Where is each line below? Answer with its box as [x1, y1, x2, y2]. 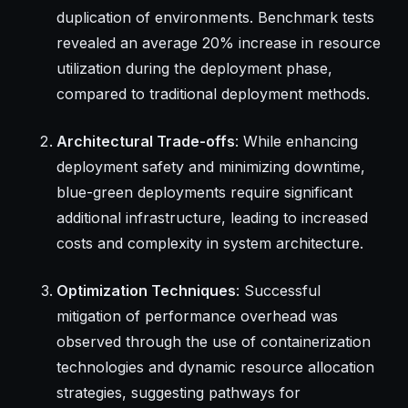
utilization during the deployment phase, [56, 58, 332, 77]
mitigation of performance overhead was [56, 306, 338, 325]
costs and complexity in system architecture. [56, 233, 363, 252]
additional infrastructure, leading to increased [56, 208, 368, 227]
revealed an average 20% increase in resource [56, 33, 381, 52]
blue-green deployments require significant [56, 182, 352, 201]
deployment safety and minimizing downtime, [56, 157, 365, 176]
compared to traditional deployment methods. [56, 84, 370, 103]
